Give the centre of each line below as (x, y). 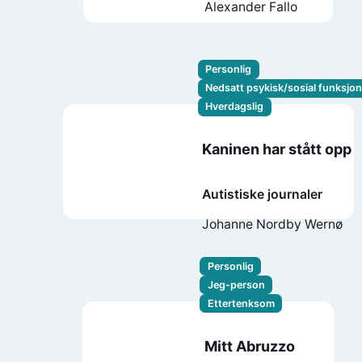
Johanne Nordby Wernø (273, 224)
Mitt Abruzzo (249, 346)
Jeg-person (236, 284)
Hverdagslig (235, 107)
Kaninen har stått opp (277, 149)
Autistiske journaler (263, 194)
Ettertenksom (241, 303)
